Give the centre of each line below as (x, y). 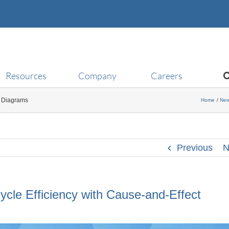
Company (97, 75)
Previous (194, 147)
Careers (166, 75)
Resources (26, 75)
